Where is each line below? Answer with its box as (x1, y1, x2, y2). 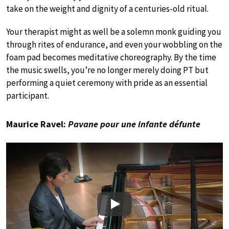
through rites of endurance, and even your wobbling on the (6, 39, 222, 51)
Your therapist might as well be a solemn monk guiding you (6, 26, 221, 38)
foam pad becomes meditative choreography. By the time (6, 52, 216, 63)
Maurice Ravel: (6, 118, 68, 130)
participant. (6, 90, 49, 102)
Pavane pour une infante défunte (68, 118, 200, 130)
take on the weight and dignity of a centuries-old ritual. (6, 3, 209, 15)
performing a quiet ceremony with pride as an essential (6, 77, 208, 89)
